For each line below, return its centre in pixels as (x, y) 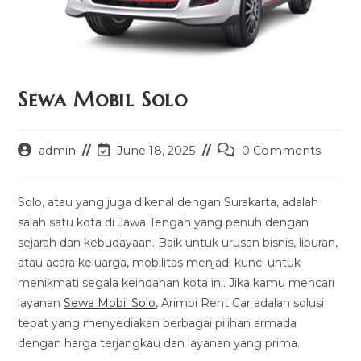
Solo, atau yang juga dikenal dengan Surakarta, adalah (168, 203)
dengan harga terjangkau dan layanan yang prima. (159, 344)
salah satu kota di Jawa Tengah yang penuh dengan (164, 223)
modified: (124, 184)
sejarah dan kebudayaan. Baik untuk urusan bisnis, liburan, (178, 243)
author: (37, 167)
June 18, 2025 (157, 151)
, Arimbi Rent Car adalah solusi (240, 303)
